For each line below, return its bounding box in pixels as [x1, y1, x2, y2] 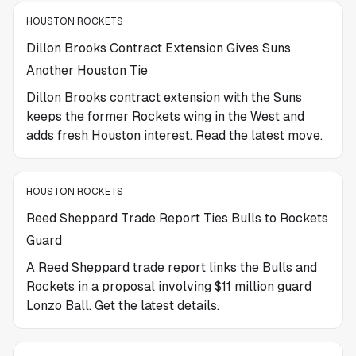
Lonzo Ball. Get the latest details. [26, 298, 219, 313]
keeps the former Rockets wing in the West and [26, 109, 304, 124]
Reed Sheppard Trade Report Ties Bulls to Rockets [26, 211, 328, 226]
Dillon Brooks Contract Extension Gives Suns [26, 41, 291, 56]
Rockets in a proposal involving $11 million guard [26, 279, 311, 294]
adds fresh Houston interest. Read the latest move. [26, 128, 323, 143]
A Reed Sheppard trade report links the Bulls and [26, 260, 317, 275]
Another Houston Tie [26, 63, 148, 78]
